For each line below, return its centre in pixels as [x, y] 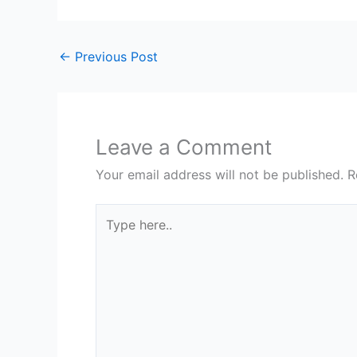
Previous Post [114, 57]
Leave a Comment [184, 147]
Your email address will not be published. [220, 175]
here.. [111, 235]
